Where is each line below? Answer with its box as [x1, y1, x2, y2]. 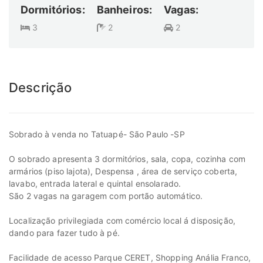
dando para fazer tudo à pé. [9, 228, 120, 238]
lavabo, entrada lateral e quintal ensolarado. [9, 178, 181, 189]
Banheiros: [96, 4, 153, 16]
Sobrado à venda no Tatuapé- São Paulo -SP [9, 129, 185, 140]
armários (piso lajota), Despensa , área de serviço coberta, [9, 166, 238, 177]
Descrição [9, 80, 72, 96]
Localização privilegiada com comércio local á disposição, [9, 215, 235, 226]
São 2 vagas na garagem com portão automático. [9, 191, 203, 201]
